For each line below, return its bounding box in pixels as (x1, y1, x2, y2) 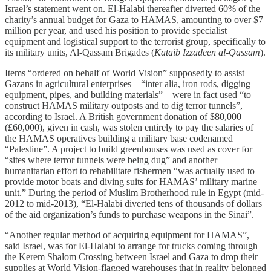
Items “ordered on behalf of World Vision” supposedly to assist (5, 67, 244, 78)
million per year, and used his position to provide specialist (5, 25, 227, 36)
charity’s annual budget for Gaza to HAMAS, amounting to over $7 (5, 14, 263, 25)
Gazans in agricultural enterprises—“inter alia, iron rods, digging (5, 78, 250, 89)
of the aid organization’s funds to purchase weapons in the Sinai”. (5, 209, 254, 220)
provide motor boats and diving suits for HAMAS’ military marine (5, 176, 257, 187)
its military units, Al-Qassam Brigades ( (5, 47, 154, 57)
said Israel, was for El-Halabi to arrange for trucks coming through (5, 240, 258, 251)
